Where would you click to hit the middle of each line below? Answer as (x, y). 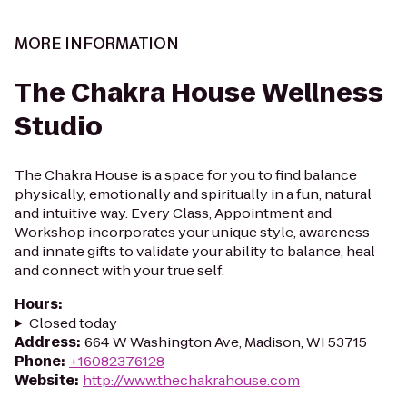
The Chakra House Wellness (199, 93)
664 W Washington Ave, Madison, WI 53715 (226, 342)
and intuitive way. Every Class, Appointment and (173, 213)
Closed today (73, 323)
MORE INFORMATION (97, 44)
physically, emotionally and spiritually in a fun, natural (193, 194)
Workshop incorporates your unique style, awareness (192, 232)
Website (45, 380)
